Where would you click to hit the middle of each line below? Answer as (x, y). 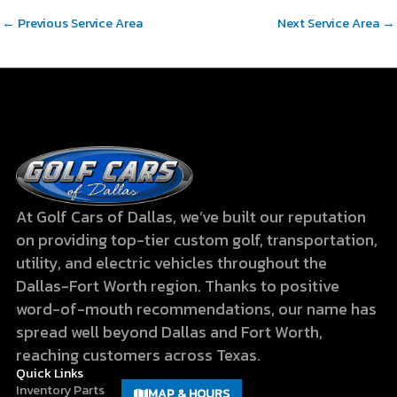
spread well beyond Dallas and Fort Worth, (170, 332)
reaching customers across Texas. (139, 355)
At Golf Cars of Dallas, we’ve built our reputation (191, 217)
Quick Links (50, 374)
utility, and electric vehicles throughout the (172, 263)
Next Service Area (330, 23)
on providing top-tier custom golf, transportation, (197, 240)
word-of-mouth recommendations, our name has (197, 309)
